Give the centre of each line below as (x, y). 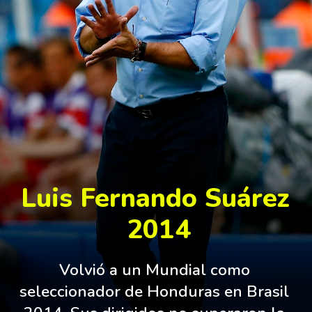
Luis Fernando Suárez (155, 198)
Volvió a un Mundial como (154, 270)
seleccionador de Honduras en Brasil (155, 291)
